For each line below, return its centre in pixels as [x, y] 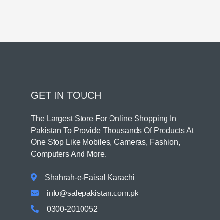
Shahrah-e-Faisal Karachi [90, 177]
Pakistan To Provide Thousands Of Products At [112, 130]
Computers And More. [69, 154]
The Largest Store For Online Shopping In [104, 118]
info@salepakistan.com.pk [93, 193]
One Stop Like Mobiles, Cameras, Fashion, [106, 142]
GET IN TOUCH [66, 95]
